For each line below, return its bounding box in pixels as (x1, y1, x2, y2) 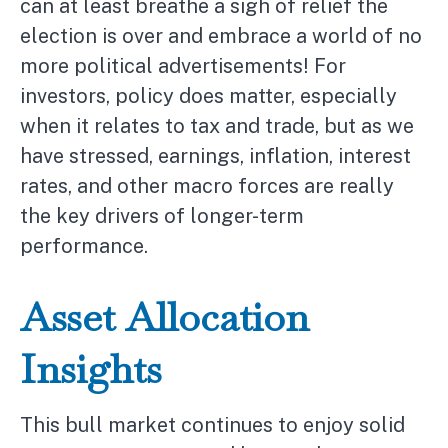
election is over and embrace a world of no (20, 24, 422, 49)
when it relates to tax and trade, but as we (20, 114, 414, 139)
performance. (20, 234, 148, 259)
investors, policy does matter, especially (20, 84, 397, 109)
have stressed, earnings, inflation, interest (20, 144, 411, 169)
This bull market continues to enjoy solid (20, 413, 405, 438)
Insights (20, 343, 162, 396)
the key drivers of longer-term (20, 204, 304, 229)
